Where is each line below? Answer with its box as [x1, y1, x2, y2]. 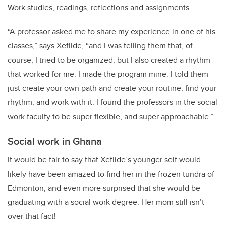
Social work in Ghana [8, 134, 102, 149]
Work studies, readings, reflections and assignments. [8, 2, 193, 14]
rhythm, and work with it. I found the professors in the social [8, 96, 217, 108]
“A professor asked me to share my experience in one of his [8, 26, 215, 38]
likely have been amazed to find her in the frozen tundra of [8, 168, 214, 180]
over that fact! [8, 210, 58, 222]
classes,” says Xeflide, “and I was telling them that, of [8, 40, 193, 52]
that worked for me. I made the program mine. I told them [8, 68, 208, 80]
